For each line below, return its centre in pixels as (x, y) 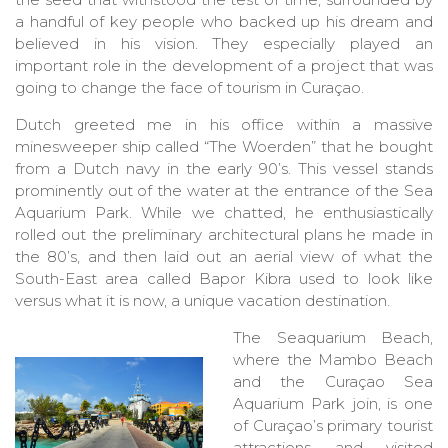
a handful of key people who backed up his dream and (224, 22)
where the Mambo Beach (333, 360)
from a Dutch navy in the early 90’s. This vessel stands (224, 169)
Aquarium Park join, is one (333, 404)
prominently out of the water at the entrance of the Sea (224, 191)
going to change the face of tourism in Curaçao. (189, 88)
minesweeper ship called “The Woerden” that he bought (224, 147)
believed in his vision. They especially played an (224, 44)
